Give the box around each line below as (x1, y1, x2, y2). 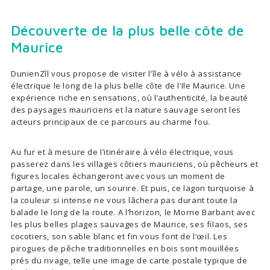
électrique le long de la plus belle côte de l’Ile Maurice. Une (11, 80, 246, 91)
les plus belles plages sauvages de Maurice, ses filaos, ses (11, 219, 248, 230)
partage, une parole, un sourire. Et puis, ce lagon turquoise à (11, 183, 254, 193)
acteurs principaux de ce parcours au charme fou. (11, 116, 213, 127)
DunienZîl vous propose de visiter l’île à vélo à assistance (11, 68, 242, 79)
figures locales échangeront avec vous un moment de (11, 171, 225, 181)
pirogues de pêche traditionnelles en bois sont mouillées (11, 243, 239, 254)
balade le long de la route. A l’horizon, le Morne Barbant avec (11, 207, 256, 218)
